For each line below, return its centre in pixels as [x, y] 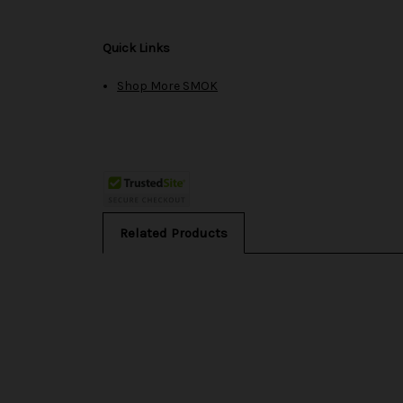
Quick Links [136, 48]
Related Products [173, 233]
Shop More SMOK [168, 85]
